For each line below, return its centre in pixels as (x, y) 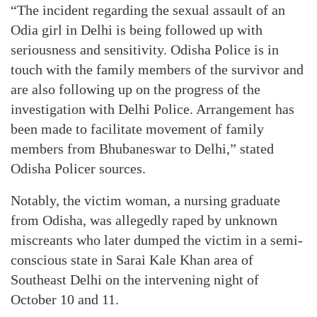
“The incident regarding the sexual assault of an (148, 10)
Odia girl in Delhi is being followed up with (137, 30)
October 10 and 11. (65, 299)
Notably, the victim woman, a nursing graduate (145, 200)
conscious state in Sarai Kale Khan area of (132, 260)
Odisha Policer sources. (78, 168)
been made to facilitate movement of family (137, 129)
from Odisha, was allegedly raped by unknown (144, 220)
